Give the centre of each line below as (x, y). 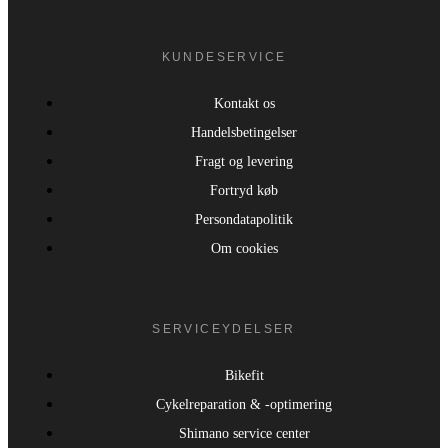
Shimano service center (244, 433)
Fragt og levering (244, 161)
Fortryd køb (244, 190)
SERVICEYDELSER (224, 328)
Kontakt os (244, 103)
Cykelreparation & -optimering (244, 404)
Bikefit (244, 375)
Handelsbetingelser (244, 132)
